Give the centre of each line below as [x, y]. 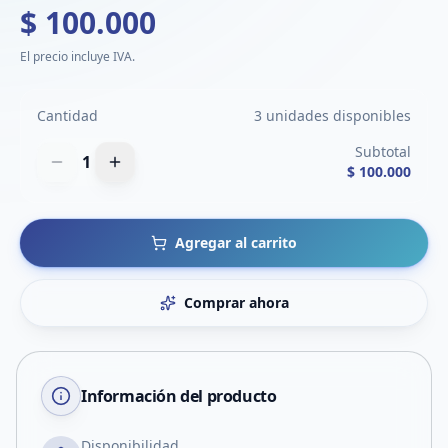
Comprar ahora [236, 302]
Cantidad [67, 115]
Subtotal [383, 151]
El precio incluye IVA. [77, 56]
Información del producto [179, 396]
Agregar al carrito [236, 242]
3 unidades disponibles [332, 115]
